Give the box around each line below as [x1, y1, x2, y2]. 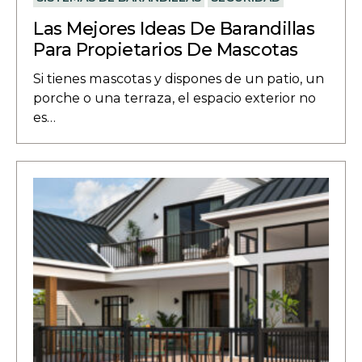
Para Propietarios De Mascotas [33, 38, 298, 61]
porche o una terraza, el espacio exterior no [33, 89, 317, 106]
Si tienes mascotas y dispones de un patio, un [33, 69, 325, 86]
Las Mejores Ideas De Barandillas [33, 17, 315, 40]
